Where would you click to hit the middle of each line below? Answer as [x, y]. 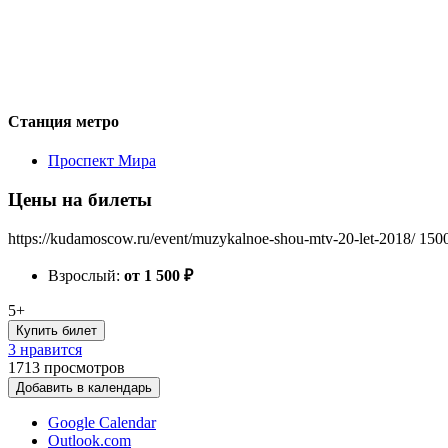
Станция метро [63, 121]
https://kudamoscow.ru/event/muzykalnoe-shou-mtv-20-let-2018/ [211, 238]
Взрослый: [86, 275]
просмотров [84, 367]
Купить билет [56, 330]
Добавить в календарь [84, 387]
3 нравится [45, 349]
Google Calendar [102, 422]
